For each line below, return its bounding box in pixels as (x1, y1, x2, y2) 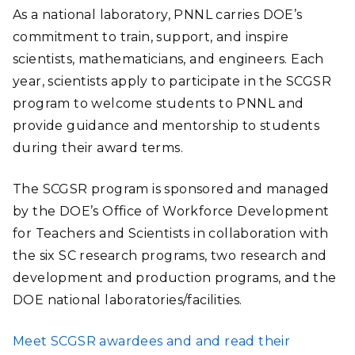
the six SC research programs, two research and (13, 248, 327, 263)
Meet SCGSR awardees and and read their (13, 334, 291, 349)
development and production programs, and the (13, 270, 337, 285)
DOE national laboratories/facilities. (13, 292, 242, 307)
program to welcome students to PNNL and (13, 96, 304, 111)
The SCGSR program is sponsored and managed (13, 181, 330, 197)
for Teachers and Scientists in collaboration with (13, 226, 329, 241)
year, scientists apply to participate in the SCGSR (13, 74, 331, 89)
